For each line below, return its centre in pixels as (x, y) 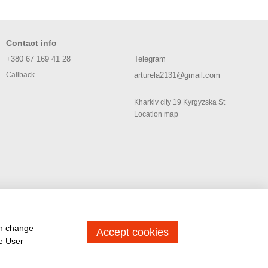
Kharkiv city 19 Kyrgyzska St (179, 103)
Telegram (150, 59)
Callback (20, 75)
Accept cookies (133, 232)
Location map (156, 115)
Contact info (31, 43)
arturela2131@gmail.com (177, 75)
